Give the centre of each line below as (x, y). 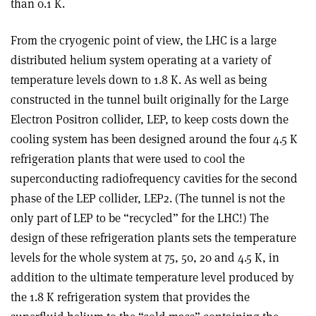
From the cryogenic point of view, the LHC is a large (144, 41)
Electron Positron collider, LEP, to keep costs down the (150, 120)
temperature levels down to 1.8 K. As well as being (139, 80)
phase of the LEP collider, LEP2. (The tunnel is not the (148, 199)
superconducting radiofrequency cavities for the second (154, 179)
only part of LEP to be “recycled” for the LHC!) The (140, 218)
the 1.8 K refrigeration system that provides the (130, 297)
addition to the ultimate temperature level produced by (152, 278)
